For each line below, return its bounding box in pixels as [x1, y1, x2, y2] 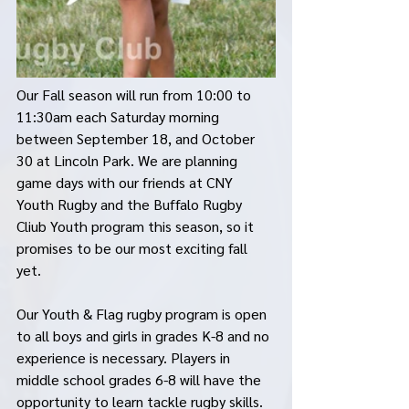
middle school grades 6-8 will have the [16, 370, 265, 389]
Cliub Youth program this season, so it [16, 216, 257, 236]
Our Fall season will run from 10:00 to [16, 85, 255, 104]
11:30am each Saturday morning [16, 107, 223, 126]
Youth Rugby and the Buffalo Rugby [16, 194, 246, 214]
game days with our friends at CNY [16, 173, 236, 192]
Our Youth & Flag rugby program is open [16, 304, 270, 323]
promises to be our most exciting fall [16, 238, 251, 257]
